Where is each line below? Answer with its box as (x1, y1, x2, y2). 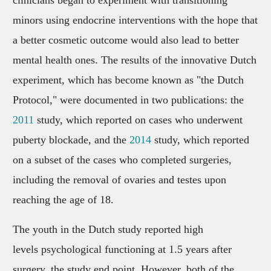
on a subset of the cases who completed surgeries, (12, 154, 232, 166)
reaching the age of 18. (12, 194, 114, 206)
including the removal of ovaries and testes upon (12, 174, 226, 186)
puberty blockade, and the (12, 134, 129, 146)
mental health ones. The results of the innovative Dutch (12, 54, 256, 67)
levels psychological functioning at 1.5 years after (12, 243, 232, 256)
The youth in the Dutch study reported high (12, 223, 203, 236)
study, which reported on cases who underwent (33, 114, 243, 126)
